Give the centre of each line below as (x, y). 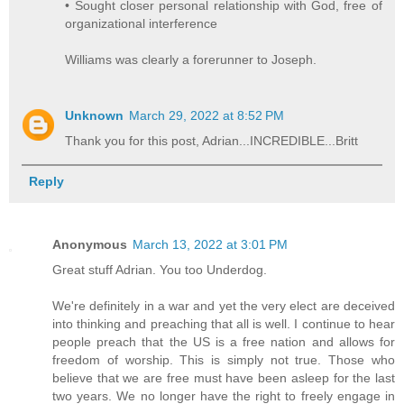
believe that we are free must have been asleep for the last (224, 377)
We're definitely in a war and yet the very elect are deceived (224, 305)
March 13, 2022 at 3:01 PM (210, 244)
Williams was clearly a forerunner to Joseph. (191, 59)
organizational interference (142, 23)
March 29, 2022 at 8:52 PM (207, 115)
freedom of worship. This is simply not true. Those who (224, 359)
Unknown (95, 115)
